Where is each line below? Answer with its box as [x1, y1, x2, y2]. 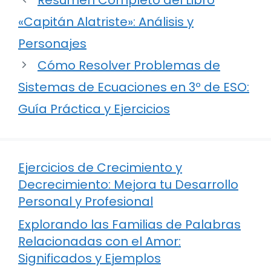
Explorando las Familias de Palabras [18, 215, 241, 233]
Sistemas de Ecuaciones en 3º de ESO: [18, 78, 249, 96]
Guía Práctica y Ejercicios [18, 100, 170, 117]
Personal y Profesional [18, 192, 153, 210]
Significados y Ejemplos [18, 249, 161, 267]
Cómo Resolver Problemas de [38, 56, 220, 74]
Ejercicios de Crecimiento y [18, 158, 182, 176]
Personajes [18, 34, 87, 52]
